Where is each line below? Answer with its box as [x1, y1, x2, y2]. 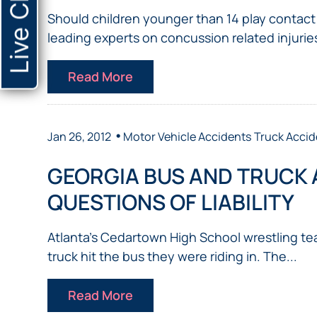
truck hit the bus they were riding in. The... [47, 247, 298, 265]
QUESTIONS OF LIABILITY [47, 187, 295, 217]
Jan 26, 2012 [47, 128, 112, 144]
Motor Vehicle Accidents [123, 128, 253, 144]
